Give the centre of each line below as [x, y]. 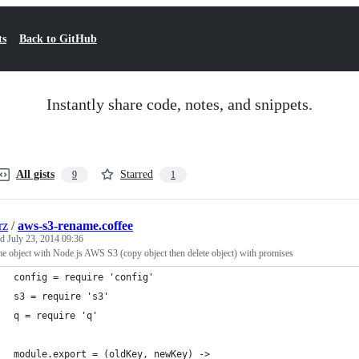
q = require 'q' [56, 316]
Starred [137, 174]
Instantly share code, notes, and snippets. [179, 104]
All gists [35, 174]
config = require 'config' [84, 277]
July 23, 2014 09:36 [45, 239]
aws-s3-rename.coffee [75, 226]
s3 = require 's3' [61, 296]
